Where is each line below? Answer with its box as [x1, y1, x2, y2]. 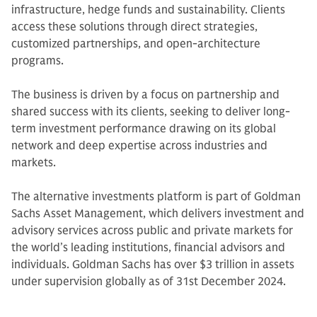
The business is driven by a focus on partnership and [11, 88, 279, 102]
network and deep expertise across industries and [11, 139, 267, 153]
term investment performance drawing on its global [11, 122, 276, 136]
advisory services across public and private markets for [11, 224, 293, 238]
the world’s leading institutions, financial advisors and [11, 241, 285, 255]
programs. [11, 54, 64, 68]
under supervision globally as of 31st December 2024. [11, 275, 286, 289]
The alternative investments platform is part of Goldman [11, 190, 301, 204]
